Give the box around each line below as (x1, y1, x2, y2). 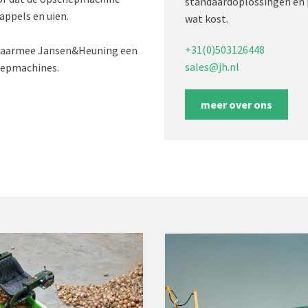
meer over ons (201, 98, 272, 111)
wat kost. (185, 12, 228, 25)
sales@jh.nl (185, 60, 239, 74)
